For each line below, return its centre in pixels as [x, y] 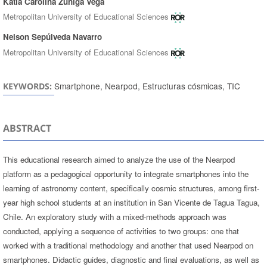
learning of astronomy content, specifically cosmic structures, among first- [131, 188]
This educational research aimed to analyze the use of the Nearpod [119, 159]
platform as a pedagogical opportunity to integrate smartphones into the [125, 173]
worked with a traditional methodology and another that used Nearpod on [128, 245]
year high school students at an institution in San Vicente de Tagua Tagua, [131, 202]
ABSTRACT [27, 128]
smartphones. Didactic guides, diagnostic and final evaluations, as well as [131, 259]
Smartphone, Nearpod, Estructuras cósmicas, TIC [147, 86]
